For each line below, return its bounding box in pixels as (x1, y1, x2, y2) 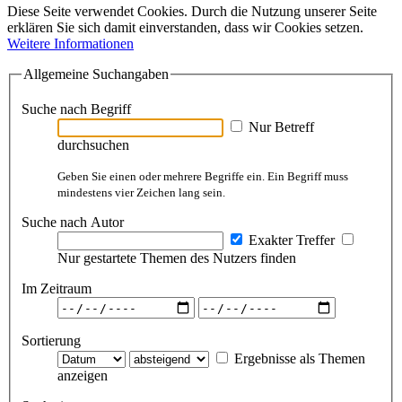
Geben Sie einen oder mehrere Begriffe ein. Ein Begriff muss (57, 170, 348, 184)
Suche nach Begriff (22, 101, 131, 118)
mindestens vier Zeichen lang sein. (57, 186, 225, 200)
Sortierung (22, 333, 81, 349)
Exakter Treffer (245, 232, 335, 249)
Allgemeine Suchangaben (23, 66, 169, 82)
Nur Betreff (245, 119, 314, 135)
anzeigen (57, 368, 108, 384)
